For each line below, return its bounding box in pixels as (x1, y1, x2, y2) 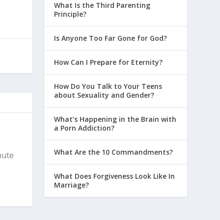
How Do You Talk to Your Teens (54, 81, 163, 91)
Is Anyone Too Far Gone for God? (54, 33, 167, 43)
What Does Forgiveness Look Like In (54, 171, 175, 181)
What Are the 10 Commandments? (54, 147, 173, 157)
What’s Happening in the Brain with (54, 114, 177, 124)
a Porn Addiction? (54, 123, 115, 133)
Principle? (54, 9, 87, 19)
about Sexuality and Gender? (54, 90, 155, 100)
